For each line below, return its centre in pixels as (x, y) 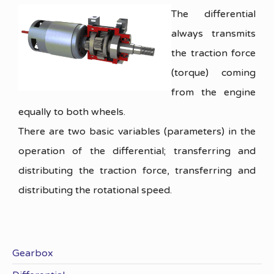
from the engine (213, 93)
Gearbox (33, 254)
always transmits (213, 34)
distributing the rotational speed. (95, 191)
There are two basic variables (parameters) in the (137, 132)
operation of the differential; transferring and (137, 151)
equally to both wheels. (72, 112)
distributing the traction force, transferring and (137, 171)
